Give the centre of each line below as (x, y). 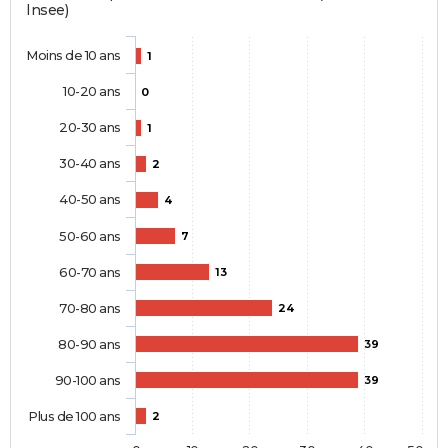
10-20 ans (91, 91)
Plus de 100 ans (74, 416)
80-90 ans (89, 344)
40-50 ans (90, 199)
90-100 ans (87, 380)
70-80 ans (90, 308)
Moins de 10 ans (73, 55)
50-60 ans (90, 236)
